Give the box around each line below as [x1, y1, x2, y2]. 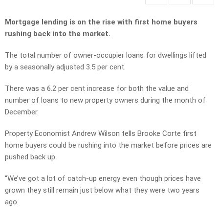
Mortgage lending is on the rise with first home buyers [5, 18, 197, 27]
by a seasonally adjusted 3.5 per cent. [5, 63, 126, 72]
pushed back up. [5, 153, 57, 162]
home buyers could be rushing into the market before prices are [5, 141, 212, 150]
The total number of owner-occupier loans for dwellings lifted [5, 51, 206, 60]
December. [5, 108, 39, 117]
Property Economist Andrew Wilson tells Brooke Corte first [5, 129, 197, 138]
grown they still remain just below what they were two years [5, 186, 199, 195]
